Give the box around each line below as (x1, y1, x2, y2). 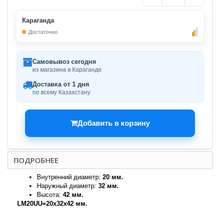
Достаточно (28, 28, 57, 35)
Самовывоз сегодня (32, 57, 96, 65)
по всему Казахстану (32, 88, 90, 96)
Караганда (22, 16, 54, 24)
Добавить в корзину (77, 119, 150, 128)
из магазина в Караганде (32, 66, 102, 73)
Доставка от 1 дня (32, 80, 89, 88)
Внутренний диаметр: (37, 173, 103, 181)
